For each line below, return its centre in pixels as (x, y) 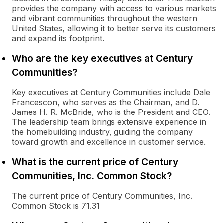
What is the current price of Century (95, 162)
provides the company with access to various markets (114, 8)
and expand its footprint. (58, 38)
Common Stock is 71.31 (56, 206)
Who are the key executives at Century (102, 58)
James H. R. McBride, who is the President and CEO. (111, 112)
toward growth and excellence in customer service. (109, 142)
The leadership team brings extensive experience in (109, 122)
